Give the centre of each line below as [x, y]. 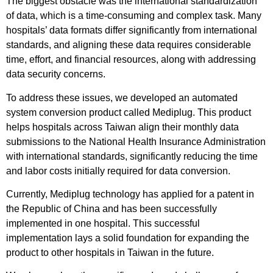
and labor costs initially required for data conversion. [118, 171]
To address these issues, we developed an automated [122, 97]
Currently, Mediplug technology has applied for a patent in [130, 194]
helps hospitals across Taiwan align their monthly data [122, 127]
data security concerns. [56, 74]
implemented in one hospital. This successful [103, 224]
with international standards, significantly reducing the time [132, 156]
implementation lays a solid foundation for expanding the [128, 238]
